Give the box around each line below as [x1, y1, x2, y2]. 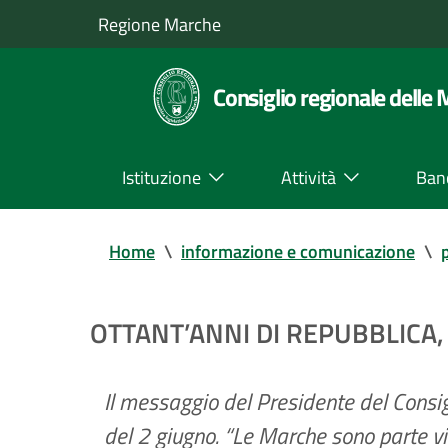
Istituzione [122, 163, 201, 191]
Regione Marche [98, 10, 221, 38]
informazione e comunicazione [181, 238, 415, 265]
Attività [281, 163, 336, 191]
